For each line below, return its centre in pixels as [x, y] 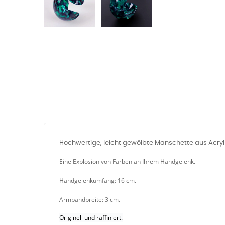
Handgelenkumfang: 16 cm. [98, 180]
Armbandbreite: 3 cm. [90, 199]
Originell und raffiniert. [91, 217]
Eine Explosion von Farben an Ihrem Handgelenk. [127, 161]
